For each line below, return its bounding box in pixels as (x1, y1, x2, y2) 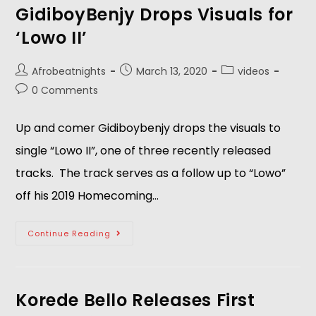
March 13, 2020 (136, 64, 208, 78)
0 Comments (32, 83, 99, 97)
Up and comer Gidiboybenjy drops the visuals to (16, 120, 281, 136)
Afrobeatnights (32, 64, 107, 78)
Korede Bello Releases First (16, 288, 255, 312)
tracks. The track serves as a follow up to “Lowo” (16, 165, 286, 181)
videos (238, 64, 270, 78)
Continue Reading (28, 228, 111, 239)
